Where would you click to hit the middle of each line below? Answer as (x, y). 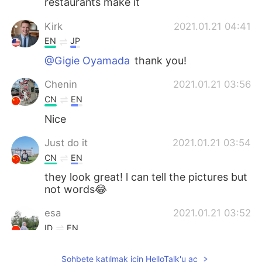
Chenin (61, 85)
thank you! (159, 61)
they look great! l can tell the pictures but (146, 177)
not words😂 (76, 189)
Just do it (66, 142)
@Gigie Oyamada (87, 61)
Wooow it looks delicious (106, 247)
